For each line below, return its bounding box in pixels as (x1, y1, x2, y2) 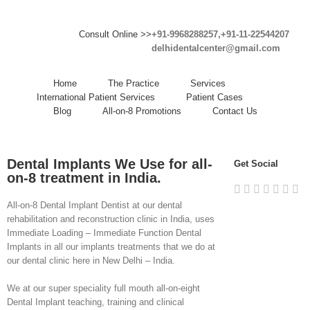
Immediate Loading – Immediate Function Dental (7, 228, 201, 238)
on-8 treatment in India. (7, 170, 161, 185)
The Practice (108, 78, 159, 89)
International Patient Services (36, 92, 155, 102)
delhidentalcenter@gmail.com (152, 43, 280, 53)
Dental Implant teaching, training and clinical (7, 297, 184, 307)
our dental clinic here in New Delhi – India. (7, 255, 175, 266)
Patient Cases (185, 92, 243, 102)
